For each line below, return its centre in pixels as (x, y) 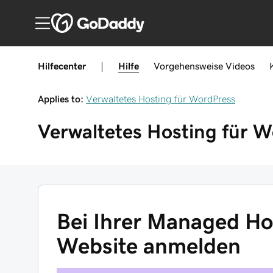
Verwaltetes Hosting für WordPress (161, 99)
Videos (240, 66)
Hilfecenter (62, 66)
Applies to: (61, 99)
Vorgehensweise (188, 66)
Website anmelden (149, 246)
